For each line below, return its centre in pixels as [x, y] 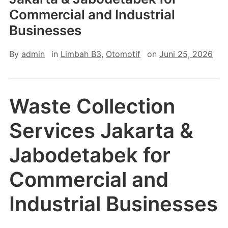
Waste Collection [92, 106]
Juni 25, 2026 [186, 54]
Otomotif [123, 54]
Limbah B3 [81, 54]
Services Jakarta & [101, 131]
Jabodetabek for [90, 155]
